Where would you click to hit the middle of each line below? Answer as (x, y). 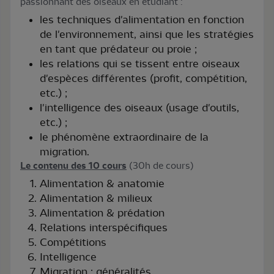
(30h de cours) (160, 165)
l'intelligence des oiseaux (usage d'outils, (139, 107)
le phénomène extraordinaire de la (124, 137)
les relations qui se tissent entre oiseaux (140, 63)
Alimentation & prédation (102, 213)
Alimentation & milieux (96, 198)
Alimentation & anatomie (102, 183)
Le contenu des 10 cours (73, 165)
